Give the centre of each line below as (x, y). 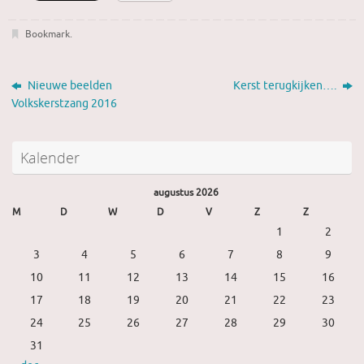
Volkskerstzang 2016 (65, 104)
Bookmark (47, 35)
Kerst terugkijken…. (286, 86)
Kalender (50, 158)
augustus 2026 (186, 193)
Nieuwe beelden (69, 86)
